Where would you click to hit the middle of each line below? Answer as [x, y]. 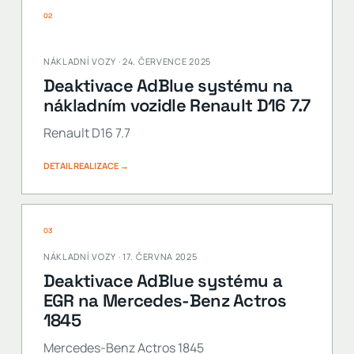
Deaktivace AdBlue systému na [168, 85]
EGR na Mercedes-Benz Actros [164, 300]
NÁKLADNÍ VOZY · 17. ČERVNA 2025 [120, 256]
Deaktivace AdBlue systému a [162, 281]
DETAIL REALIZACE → [86, 166]
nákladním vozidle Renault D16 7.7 [177, 105]
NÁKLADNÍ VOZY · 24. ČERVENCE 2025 [127, 61]
